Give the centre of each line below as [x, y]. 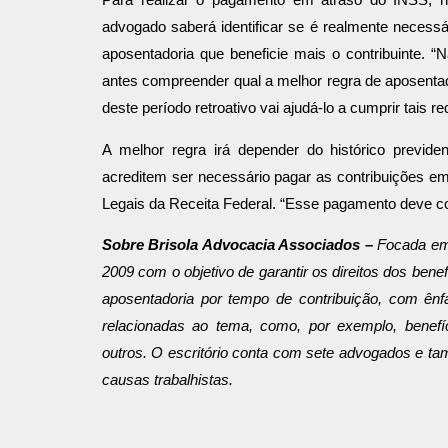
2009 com [135, 272]
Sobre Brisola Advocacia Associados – [240, 245]
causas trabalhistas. [167, 380]
